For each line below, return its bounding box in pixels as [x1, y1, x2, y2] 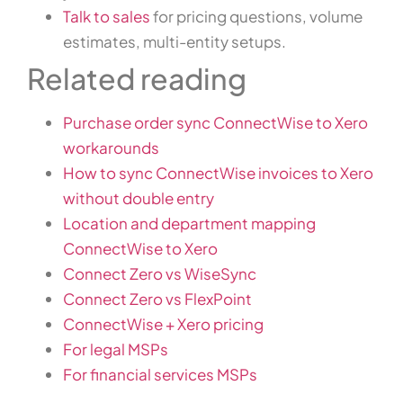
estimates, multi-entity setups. [63, 31, 286, 52]
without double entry [63, 188, 214, 209]
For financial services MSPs [63, 364, 257, 385]
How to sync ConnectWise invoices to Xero [63, 163, 373, 184]
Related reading [27, 60, 246, 97]
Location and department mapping [63, 213, 316, 234]
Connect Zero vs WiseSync [63, 264, 256, 284]
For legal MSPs [63, 339, 168, 360]
